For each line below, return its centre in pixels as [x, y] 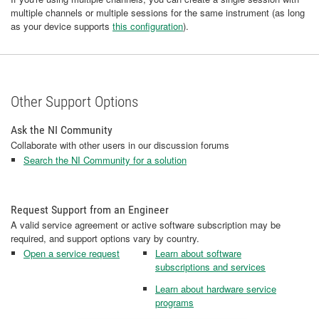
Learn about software [198, 253]
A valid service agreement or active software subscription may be [146, 225]
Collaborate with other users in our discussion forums [120, 145]
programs [174, 302]
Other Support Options [74, 102]
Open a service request [72, 253]
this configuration [148, 26]
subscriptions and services [210, 267]
